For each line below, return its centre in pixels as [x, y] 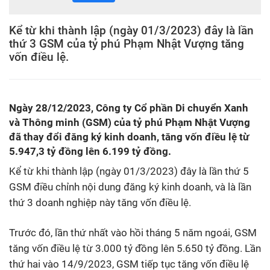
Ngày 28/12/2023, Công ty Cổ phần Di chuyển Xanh [129, 108]
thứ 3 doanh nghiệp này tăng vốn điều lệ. [100, 203]
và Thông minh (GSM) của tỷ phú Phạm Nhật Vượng [130, 122]
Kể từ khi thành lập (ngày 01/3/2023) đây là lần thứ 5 [129, 171]
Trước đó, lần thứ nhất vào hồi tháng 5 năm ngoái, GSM [133, 233]
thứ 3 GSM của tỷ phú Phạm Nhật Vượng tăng [127, 44]
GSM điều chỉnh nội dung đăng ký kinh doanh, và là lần [130, 187]
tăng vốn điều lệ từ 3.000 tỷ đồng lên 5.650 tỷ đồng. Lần [135, 249]
